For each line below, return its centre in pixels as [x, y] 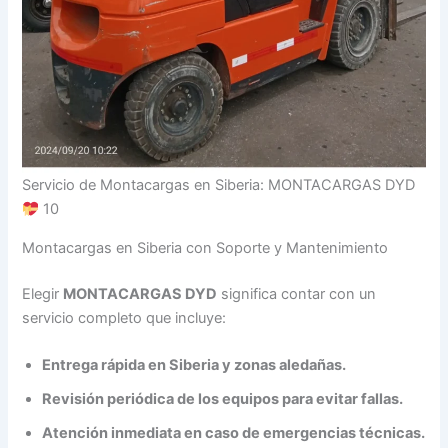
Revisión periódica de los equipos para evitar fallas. [223, 398]
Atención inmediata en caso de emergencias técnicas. [234, 432]
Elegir [43, 293]
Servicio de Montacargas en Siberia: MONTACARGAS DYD [219, 185]
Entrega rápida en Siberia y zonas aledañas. [194, 364]
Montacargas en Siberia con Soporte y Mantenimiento [205, 247]
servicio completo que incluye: [124, 317]
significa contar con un [297, 293]
